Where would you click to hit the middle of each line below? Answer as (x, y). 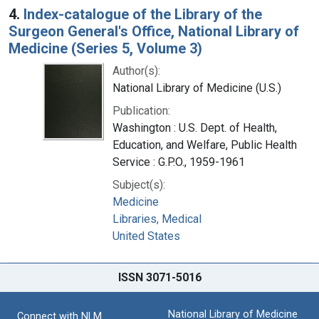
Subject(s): (139, 184)
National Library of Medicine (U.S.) (197, 88)
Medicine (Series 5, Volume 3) (105, 48)
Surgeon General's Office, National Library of (154, 31)
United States (146, 236)
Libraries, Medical (157, 219)
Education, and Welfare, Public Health (205, 145)
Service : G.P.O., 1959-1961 (179, 162)
